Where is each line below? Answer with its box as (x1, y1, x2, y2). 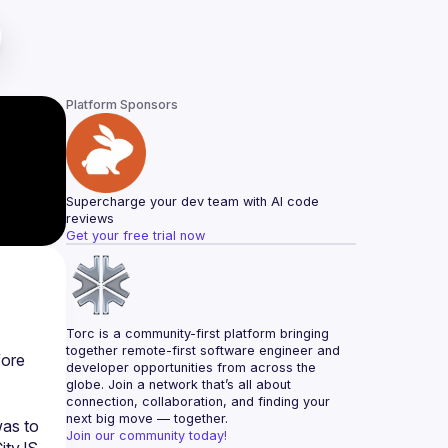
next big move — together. (66, 411, 228, 426)
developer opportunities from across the (66, 360, 316, 375)
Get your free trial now (66, 228, 205, 243)
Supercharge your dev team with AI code (66, 194, 319, 209)
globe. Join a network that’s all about (66, 377, 291, 392)
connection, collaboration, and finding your (66, 394, 330, 409)
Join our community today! (66, 428, 227, 443)
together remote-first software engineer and (66, 343, 340, 358)
